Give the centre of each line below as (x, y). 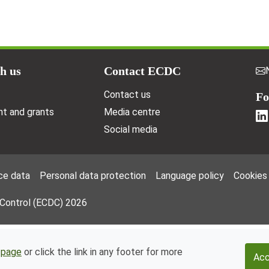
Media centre (132, 112)
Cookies (250, 175)
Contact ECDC (142, 71)
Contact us (127, 94)
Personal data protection (93, 175)
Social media (130, 129)
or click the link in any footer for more (102, 252)
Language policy (190, 175)
